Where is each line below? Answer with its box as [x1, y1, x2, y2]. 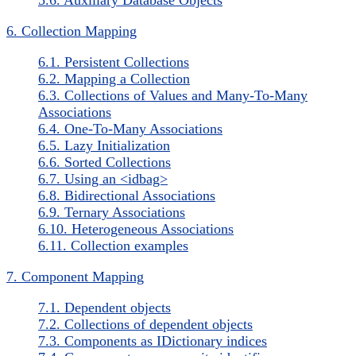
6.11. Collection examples [38, 237, 188, 253]
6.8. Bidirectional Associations [38, 187, 215, 203]
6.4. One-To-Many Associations [38, 120, 222, 137]
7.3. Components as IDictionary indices [38, 332, 267, 349]
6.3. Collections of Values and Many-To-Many [38, 87, 308, 103]
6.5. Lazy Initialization [38, 137, 170, 153]
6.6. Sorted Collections [38, 153, 171, 170]
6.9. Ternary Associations [38, 203, 185, 220]
